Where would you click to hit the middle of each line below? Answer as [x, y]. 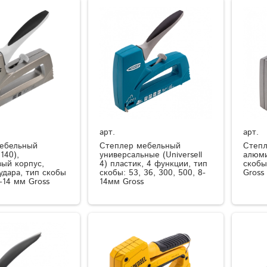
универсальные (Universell [151, 155]
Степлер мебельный [140, 146]
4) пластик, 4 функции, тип [154, 164]
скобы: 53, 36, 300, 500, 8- [153, 173]
